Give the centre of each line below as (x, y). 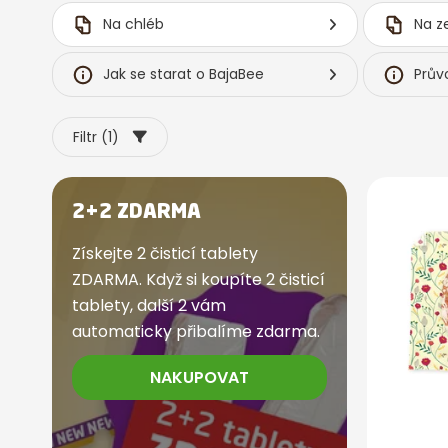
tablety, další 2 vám (149, 306)
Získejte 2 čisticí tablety (165, 254)
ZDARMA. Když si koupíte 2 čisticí (198, 280)
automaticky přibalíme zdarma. (196, 332)
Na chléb (133, 24)
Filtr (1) (96, 137)
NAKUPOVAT (199, 377)
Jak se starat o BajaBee (183, 74)
